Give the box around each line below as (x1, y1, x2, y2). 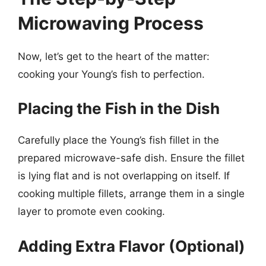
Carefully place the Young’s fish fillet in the (18, 134, 219, 146)
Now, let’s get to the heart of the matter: (18, 50, 210, 62)
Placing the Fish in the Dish (18, 99, 220, 118)
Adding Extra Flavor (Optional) (18, 236, 245, 255)
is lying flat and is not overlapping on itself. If (18, 170, 230, 182)
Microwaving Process (18, 12, 204, 34)
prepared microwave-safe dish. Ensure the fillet (18, 152, 245, 164)
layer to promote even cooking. (18, 205, 165, 217)
